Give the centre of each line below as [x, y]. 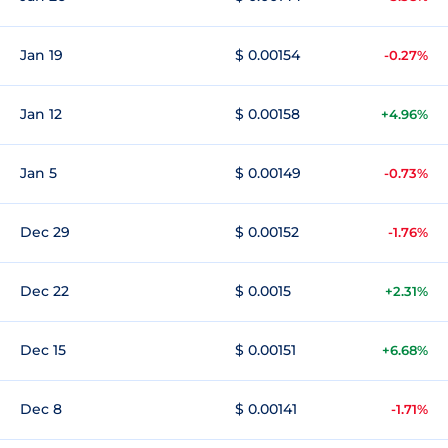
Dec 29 [45, 232]
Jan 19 [41, 55]
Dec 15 [43, 350]
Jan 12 [41, 114]
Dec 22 [44, 291]
